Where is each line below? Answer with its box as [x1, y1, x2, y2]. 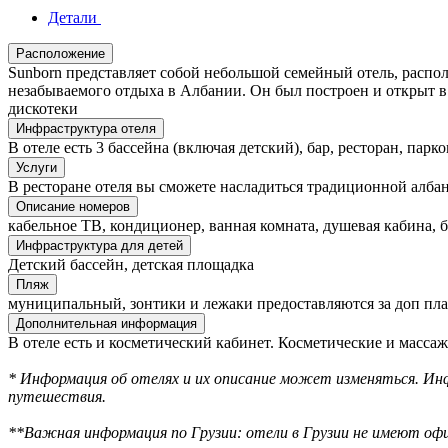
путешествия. [8, 388, 106, 406]
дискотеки [8, 100, 78, 118]
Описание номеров [16, 199, 130, 215]
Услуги [16, 160, 57, 176]
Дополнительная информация [16, 316, 197, 332]
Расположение [16, 46, 105, 62]
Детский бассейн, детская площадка [8, 256, 254, 274]
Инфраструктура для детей [16, 238, 183, 254]
